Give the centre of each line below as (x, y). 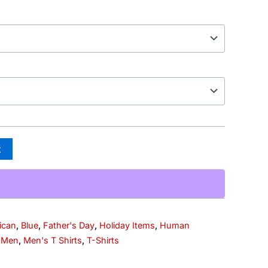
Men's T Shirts (53, 240)
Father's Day (69, 226)
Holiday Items (127, 226)
